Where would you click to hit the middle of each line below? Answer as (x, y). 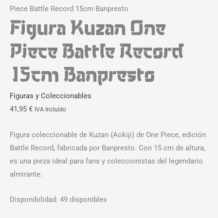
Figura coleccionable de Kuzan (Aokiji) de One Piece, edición (108, 135)
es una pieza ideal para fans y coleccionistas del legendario (106, 161)
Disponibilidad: (34, 200)
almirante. (26, 174)
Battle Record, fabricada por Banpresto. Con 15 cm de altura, (108, 148)
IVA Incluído (50, 110)
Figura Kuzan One (88, 27)
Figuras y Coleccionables (51, 96)
